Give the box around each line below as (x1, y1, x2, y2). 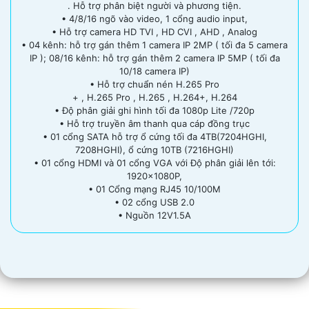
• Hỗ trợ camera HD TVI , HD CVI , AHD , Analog (52, 26, 257, 38)
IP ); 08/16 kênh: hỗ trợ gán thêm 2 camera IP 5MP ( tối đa (29, 52, 280, 64)
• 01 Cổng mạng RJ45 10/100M (88, 183, 221, 195)
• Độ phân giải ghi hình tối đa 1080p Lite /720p (54, 105, 255, 117)
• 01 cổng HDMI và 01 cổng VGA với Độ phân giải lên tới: (33, 157, 276, 169)
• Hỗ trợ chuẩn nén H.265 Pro (90, 79, 219, 90)
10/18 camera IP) (119, 66, 190, 77)
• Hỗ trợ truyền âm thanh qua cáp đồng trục (59, 118, 250, 130)
